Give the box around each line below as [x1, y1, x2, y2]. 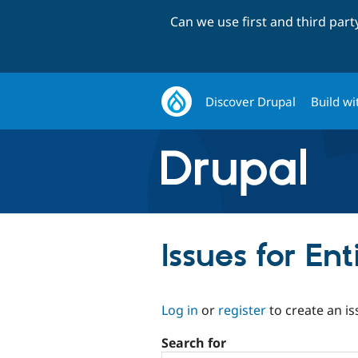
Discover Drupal [205, 93, 296, 109]
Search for [161, 334, 226, 352]
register [218, 300, 266, 319]
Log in [161, 300, 198, 319]
